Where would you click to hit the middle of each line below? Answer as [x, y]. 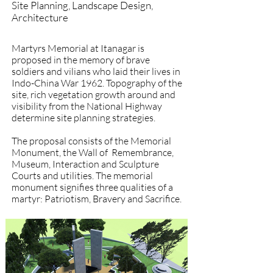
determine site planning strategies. [84, 118]
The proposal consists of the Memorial [91, 141]
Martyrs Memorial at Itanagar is [78, 48]
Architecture [40, 17]
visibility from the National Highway [87, 106]
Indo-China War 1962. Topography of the [97, 83]
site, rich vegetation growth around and [94, 94]
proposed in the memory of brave [81, 60]
